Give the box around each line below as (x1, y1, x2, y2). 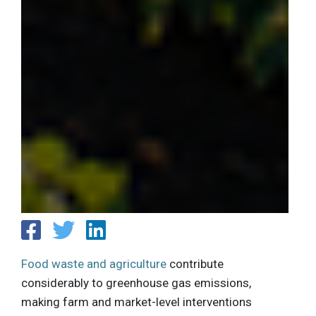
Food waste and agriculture (21, 256, 166, 271)
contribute (166, 256, 224, 271)
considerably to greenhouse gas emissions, (21, 275, 251, 290)
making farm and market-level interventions (21, 294, 252, 309)
